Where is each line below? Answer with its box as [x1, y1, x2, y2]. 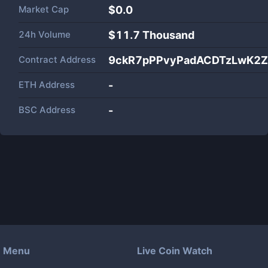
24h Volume [19, 29, 71, 40]
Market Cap [19, 4, 69, 15]
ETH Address [19, 79, 75, 90]
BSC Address [19, 104, 75, 115]
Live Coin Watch [137, 245, 212, 257]
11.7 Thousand [115, 29, 194, 41]
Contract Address [19, 54, 96, 65]
